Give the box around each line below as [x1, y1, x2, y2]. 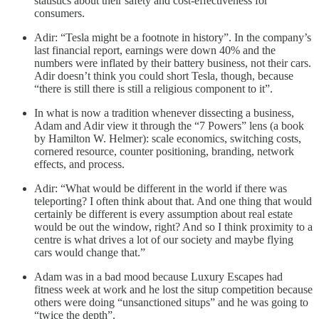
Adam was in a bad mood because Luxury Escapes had [34, 270, 283, 283]
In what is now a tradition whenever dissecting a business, [34, 106, 294, 119]
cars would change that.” [34, 246, 145, 258]
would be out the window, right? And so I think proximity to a [34, 220, 313, 233]
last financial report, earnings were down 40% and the [34, 43, 276, 56]
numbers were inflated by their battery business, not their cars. [34, 56, 311, 69]
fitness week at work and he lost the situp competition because [34, 283, 313, 296]
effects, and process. [34, 157, 125, 170]
